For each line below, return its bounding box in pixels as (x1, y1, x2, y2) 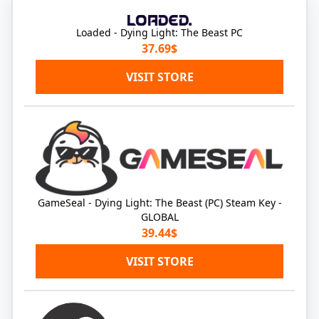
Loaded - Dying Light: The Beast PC (76, 25, 243, 39)
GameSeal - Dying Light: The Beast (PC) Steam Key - (37, 196, 282, 210)
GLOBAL (140, 210, 179, 224)
